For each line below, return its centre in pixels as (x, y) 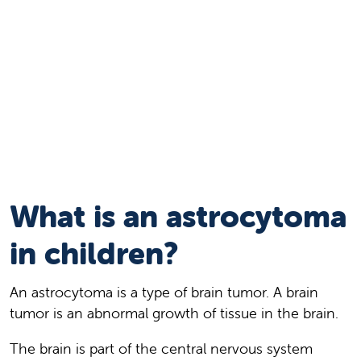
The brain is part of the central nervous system (161, 348)
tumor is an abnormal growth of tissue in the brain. (174, 313)
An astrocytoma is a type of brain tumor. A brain (164, 292)
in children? (94, 253)
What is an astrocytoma (178, 216)
